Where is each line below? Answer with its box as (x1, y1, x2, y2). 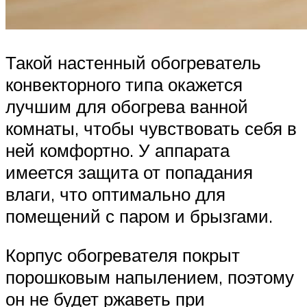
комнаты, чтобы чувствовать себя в (5, 116, 297, 139)
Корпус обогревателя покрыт (5, 244, 240, 267)
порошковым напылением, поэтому (5, 266, 294, 288)
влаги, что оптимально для (5, 182, 225, 205)
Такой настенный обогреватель (5, 51, 261, 73)
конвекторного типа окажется (5, 73, 243, 95)
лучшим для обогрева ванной (5, 95, 248, 117)
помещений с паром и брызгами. (5, 204, 273, 227)
